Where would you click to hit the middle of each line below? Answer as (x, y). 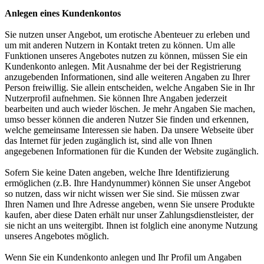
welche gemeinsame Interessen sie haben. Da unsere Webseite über (129, 130)
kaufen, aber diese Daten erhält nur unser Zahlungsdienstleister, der (129, 215)
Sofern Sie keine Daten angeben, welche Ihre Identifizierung (117, 172)
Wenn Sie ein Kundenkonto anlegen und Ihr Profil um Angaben (123, 257)
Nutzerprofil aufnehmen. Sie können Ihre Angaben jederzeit (116, 98)
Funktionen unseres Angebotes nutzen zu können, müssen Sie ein (126, 56)
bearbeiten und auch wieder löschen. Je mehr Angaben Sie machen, (130, 109)
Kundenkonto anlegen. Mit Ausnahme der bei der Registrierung (123, 66)
